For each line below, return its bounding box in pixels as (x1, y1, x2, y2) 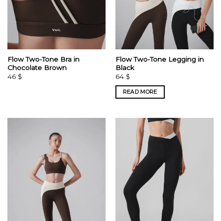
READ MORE (122, 88, 157, 95)
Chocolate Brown (7, 63, 67, 72)
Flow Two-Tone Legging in (115, 55, 204, 63)
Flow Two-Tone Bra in (7, 55, 79, 63)
